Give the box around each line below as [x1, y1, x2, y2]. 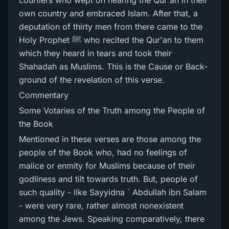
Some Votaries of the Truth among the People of [19, 105, 205, 116]
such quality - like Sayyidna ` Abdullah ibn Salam [19, 187, 207, 197]
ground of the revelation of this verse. [19, 75, 165, 85]
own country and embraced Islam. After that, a [19, 8, 198, 18]
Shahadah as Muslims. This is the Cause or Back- [19, 61, 208, 72]
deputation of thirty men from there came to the [19, 21, 202, 32]
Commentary [19, 90, 68, 100]
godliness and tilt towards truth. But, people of [19, 174, 198, 184]
